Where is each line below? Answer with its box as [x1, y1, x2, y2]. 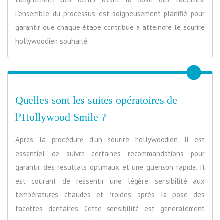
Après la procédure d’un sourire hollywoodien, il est [15, 135, 205, 144]
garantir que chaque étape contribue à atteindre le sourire [15, 22, 205, 32]
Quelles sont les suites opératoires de [15, 93, 177, 106]
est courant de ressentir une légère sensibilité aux [15, 176, 205, 186]
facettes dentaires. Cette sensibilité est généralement [15, 203, 205, 213]
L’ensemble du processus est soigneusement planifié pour [15, 8, 205, 18]
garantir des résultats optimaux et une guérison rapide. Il [15, 162, 205, 172]
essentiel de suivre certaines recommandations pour [15, 148, 205, 158]
